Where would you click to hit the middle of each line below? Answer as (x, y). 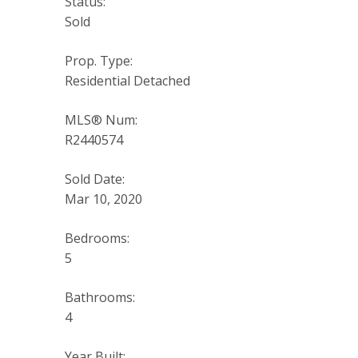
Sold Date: (94, 179)
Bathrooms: (99, 298)
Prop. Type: (98, 61)
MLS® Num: (101, 120)
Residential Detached (127, 81)
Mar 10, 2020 (103, 199)
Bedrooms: (97, 239)
